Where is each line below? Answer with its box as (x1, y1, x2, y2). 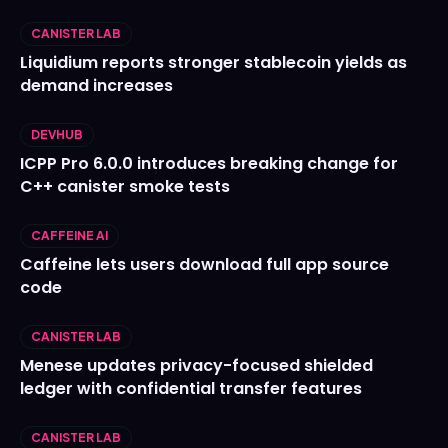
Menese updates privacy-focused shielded (20, 354, 373, 378)
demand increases (20, 74, 173, 98)
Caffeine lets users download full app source (20, 253, 389, 277)
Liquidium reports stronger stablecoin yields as (20, 51, 407, 75)
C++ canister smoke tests (20, 175, 230, 199)
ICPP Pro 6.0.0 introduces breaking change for (20, 152, 398, 176)
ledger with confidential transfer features (20, 377, 362, 401)
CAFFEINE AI (31, 228, 108, 244)
